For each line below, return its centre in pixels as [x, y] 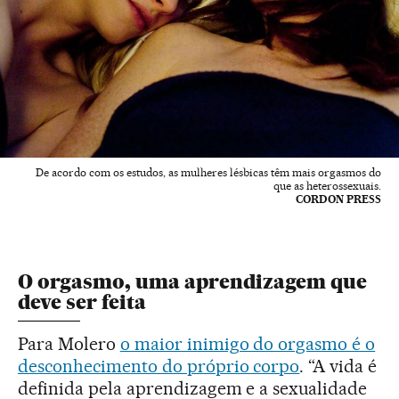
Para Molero [69, 344]
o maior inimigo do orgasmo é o [248, 344]
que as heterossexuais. [327, 186]
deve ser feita [82, 303]
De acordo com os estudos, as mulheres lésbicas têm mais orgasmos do [208, 173]
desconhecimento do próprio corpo [159, 366]
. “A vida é [338, 366]
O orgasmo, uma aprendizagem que [192, 282]
